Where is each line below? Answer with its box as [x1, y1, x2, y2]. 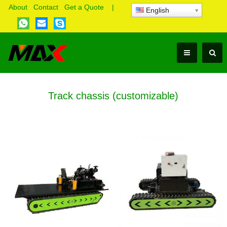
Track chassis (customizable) [48, 90, 179, 101]
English [143, 6, 169, 14]
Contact [33, 3, 58, 11]
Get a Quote [64, 3, 104, 11]
